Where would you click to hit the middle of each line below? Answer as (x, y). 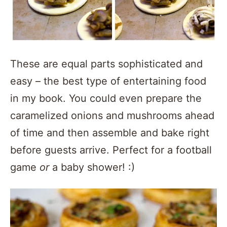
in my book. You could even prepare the (106, 98)
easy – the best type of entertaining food (108, 81)
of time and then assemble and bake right (110, 133)
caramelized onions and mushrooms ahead (112, 115)
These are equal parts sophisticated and (106, 64)
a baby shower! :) (93, 167)
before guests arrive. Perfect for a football (111, 150)
